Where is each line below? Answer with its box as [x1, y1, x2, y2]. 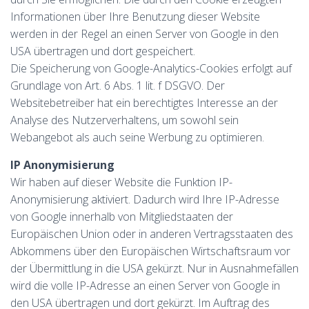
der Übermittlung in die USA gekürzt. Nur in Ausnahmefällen [10, 261, 299, 276]
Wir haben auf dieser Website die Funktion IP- [10, 175, 232, 190]
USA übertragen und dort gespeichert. [10, 43, 195, 59]
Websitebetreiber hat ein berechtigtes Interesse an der [10, 95, 278, 110]
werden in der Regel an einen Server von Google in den [10, 26, 279, 41]
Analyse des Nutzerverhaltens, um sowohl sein [10, 112, 239, 128]
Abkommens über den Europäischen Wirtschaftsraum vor [10, 243, 290, 259]
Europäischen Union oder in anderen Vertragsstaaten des [10, 226, 293, 241]
